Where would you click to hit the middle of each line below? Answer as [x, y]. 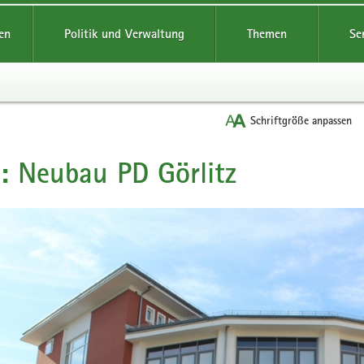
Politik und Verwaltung [124, 34]
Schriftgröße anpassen [301, 120]
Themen [266, 34]
